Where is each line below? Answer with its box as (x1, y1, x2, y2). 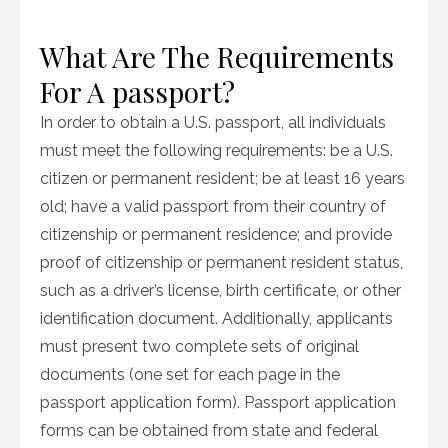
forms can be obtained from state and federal (40, 421, 378, 440)
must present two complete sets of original (40, 337, 359, 356)
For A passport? (40, 73, 235, 110)
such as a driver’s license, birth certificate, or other (40, 281, 401, 300)
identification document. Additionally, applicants (40, 309, 393, 328)
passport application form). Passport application (40, 393, 396, 412)
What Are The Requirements (40, 38, 394, 75)
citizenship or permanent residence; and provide (40, 225, 392, 244)
